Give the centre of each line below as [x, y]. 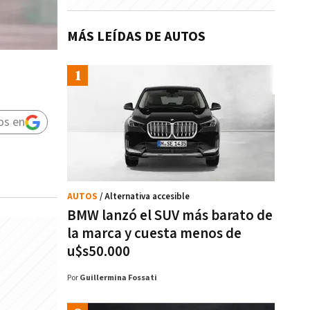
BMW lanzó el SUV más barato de [170, 216]
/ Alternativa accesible [145, 197]
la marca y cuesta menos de [154, 234]
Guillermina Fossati [118, 278]
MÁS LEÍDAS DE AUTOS [136, 37]
